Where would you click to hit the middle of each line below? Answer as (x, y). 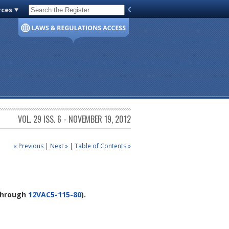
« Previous (28, 146)
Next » (59, 146)
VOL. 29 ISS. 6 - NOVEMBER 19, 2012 (74, 119)
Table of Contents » (103, 146)
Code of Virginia (57, 12)
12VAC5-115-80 (55, 195)
